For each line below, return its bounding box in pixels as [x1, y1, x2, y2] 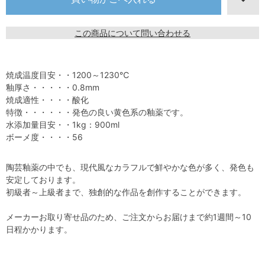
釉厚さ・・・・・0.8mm [6, 82, 99, 93]
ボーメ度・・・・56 [6, 132, 83, 143]
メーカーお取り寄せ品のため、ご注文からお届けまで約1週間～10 [6, 212, 251, 222]
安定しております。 [6, 174, 80, 185]
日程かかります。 [6, 224, 72, 235]
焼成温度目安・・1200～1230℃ [6, 70, 129, 80]
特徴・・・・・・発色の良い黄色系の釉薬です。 [6, 107, 188, 118]
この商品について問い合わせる [75, 28, 190, 38]
